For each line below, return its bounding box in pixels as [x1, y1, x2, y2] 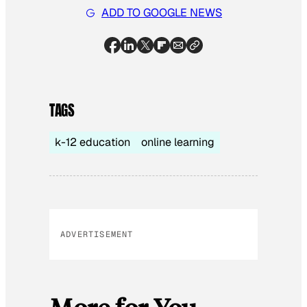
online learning [141, 134, 214, 149]
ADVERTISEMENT [60, 228, 134, 240]
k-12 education [55, 134, 130, 149]
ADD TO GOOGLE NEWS [101, 5, 222, 21]
